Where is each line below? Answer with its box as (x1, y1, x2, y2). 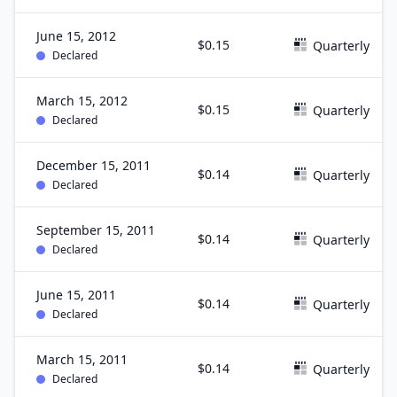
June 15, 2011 (36, 286, 116, 303)
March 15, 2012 (36, 92, 128, 109)
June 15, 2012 (36, 27, 116, 44)
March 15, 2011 (36, 351, 128, 368)
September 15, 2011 (36, 222, 155, 238)
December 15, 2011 (36, 157, 151, 174)
